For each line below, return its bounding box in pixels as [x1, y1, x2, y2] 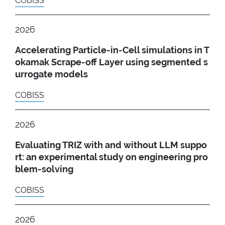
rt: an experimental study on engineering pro [15, 151, 208, 162]
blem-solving [15, 163, 73, 174]
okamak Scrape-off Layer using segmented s [15, 56, 208, 67]
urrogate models [15, 68, 88, 79]
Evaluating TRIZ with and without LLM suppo [15, 139, 207, 150]
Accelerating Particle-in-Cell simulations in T [15, 44, 209, 55]
